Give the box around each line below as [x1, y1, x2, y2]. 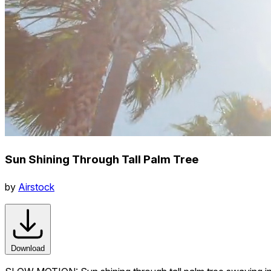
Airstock [18, 180, 54, 193]
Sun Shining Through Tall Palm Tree [5, 152, 198, 166]
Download [11, 243, 45, 253]
